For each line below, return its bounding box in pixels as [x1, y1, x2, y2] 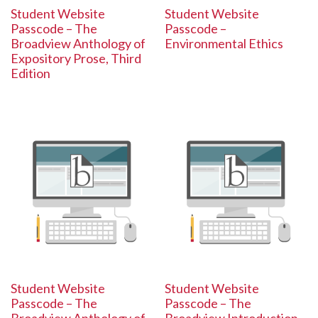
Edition [11, 65, 50, 81]
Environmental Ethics [165, 35, 284, 51]
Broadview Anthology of [11, 35, 146, 51]
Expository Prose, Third [11, 50, 141, 66]
